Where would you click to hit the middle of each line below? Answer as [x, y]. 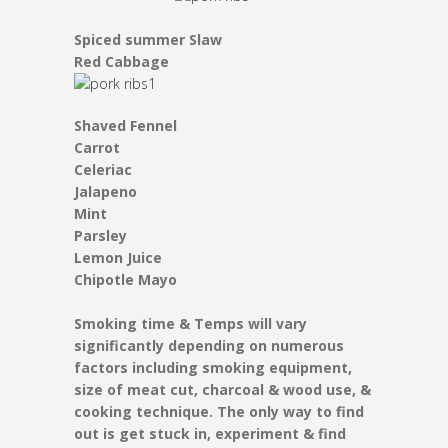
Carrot [97, 148]
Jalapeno [105, 192]
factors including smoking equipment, [213, 368]
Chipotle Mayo [125, 280]
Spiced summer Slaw [148, 40]
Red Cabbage [121, 62]
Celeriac [103, 170]
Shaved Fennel [125, 126]
